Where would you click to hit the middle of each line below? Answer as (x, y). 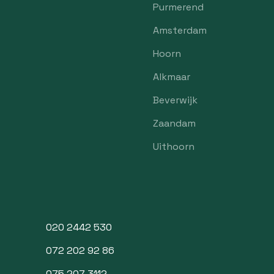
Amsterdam (180, 30)
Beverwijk (175, 100)
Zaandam (174, 123)
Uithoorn (173, 146)
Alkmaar (171, 77)
